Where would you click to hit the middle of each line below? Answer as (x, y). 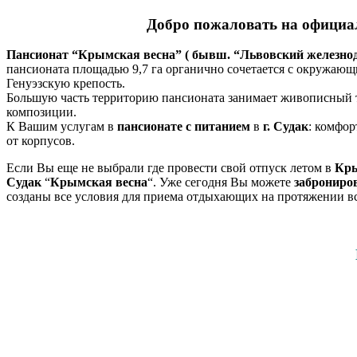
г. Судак (286, 127)
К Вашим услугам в (62, 127)
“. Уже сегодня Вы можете (221, 182)
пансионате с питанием (184, 127)
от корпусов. (41, 141)
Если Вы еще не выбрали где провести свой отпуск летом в (171, 168)
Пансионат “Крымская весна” (94, 55)
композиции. (41, 112)
